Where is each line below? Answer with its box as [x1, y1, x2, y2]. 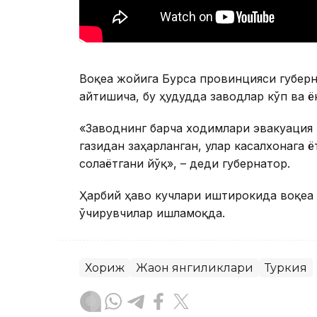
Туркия [265, 261, 307, 275]
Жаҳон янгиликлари [136, 261, 253, 275]
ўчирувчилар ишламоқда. [79, 206, 225, 221]
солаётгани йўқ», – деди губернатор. [79, 156, 290, 171]
